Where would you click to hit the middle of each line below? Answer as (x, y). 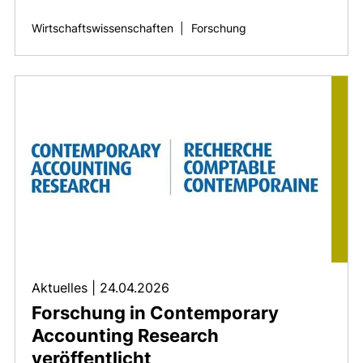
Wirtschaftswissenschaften (102, 28)
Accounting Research (125, 336)
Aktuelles (62, 288)
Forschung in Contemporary (155, 313)
